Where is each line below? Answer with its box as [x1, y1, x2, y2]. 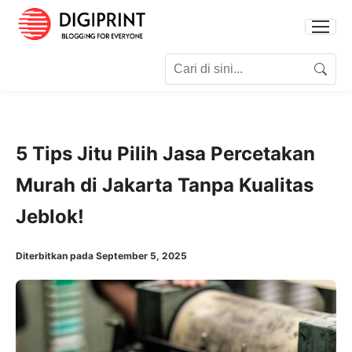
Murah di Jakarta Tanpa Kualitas [16, 173, 313, 196]
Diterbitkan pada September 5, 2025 [16, 249, 187, 262]
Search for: [15, 54, 80, 71]
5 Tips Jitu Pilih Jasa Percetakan [16, 141, 315, 165]
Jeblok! [16, 204, 84, 228]
